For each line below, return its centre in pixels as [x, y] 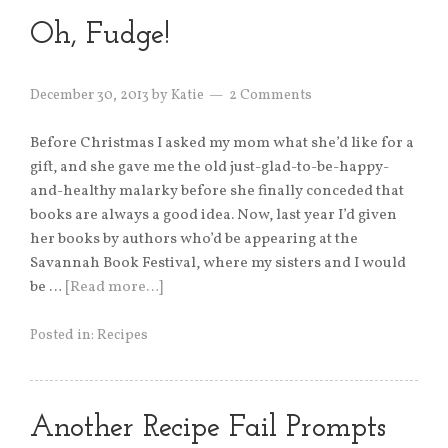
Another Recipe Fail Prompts [208, 429]
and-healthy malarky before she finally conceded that [217, 192]
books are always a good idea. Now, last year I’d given [213, 216]
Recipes [122, 336]
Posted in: [63, 336]
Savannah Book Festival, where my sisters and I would [218, 264]
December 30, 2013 [89, 96]
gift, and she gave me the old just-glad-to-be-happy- [209, 168]
